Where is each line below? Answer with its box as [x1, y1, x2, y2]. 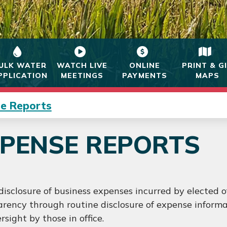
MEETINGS [61, 70, 104, 80]
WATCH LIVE [57, 60, 108, 70]
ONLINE [129, 60, 161, 70]
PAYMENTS [122, 70, 168, 80]
